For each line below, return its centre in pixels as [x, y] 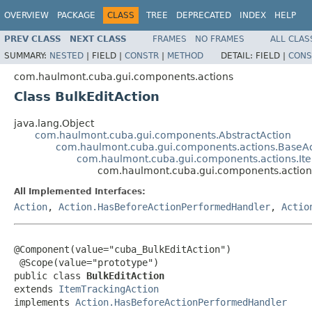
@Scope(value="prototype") [86, 262]
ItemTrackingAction [109, 289]
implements [45, 302]
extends [36, 289]
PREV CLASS [33, 39]
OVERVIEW [26, 15]
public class [50, 275]
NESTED [67, 55]
